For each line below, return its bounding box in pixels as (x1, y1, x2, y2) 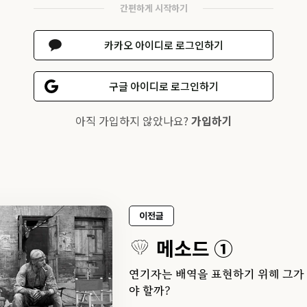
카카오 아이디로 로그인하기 (104, 38, 223, 53)
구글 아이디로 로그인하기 (109, 79, 219, 94)
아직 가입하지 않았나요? (75, 112, 191, 129)
